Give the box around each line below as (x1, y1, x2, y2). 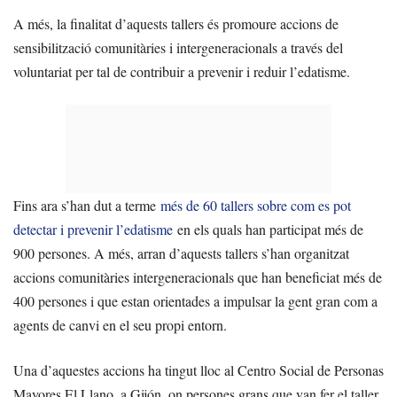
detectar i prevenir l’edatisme (13, 220, 173, 239)
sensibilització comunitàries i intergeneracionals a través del (13, 38, 343, 58)
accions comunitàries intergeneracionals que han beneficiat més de (13, 268, 382, 287)
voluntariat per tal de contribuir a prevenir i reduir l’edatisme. (13, 62, 350, 82)
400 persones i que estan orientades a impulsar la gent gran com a (13, 292, 378, 311)
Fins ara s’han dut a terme (13, 196, 160, 215)
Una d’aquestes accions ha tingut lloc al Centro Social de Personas (13, 361, 384, 380)
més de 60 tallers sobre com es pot (160, 196, 351, 215)
